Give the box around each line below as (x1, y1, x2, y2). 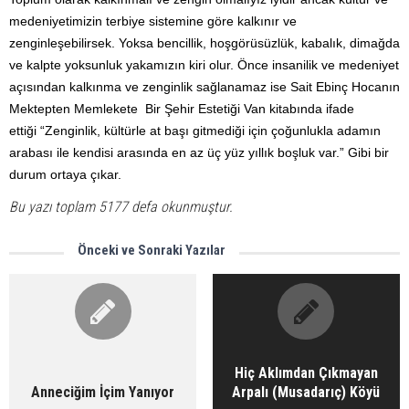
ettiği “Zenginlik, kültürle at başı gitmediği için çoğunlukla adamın (9, 122, 381, 138)
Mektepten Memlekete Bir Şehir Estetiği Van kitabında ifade (9, 100, 354, 116)
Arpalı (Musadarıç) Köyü (232, 383, 381, 402)
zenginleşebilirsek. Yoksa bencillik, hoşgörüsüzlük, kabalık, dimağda (9, 35, 400, 50)
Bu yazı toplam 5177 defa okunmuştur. (9, 198, 233, 216)
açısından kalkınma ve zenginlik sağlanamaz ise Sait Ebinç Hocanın (9, 79, 400, 94)
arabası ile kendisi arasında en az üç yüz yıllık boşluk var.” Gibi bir (9, 144, 389, 160)
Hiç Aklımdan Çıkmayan (234, 364, 378, 383)
